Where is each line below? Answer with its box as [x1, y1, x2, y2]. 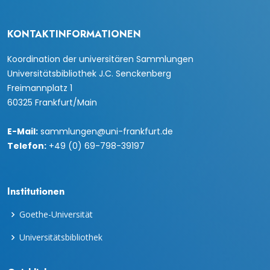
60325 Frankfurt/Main [7, 96, 97, 109]
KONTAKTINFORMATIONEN [7, 27, 141, 42]
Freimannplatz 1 [7, 82, 72, 95]
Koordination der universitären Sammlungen [7, 53, 193, 66]
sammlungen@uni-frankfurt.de [38, 125, 173, 138]
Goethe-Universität [19, 209, 93, 221]
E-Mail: [7, 125, 38, 138]
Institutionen [7, 184, 64, 199]
